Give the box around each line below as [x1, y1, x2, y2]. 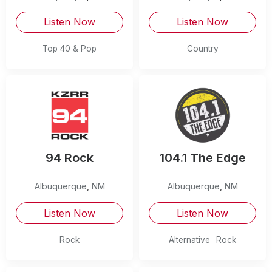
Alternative [168, 234, 210, 245]
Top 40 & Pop [42, 44, 97, 54]
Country [186, 44, 219, 54]
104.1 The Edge [159, 150, 246, 165]
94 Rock [46, 150, 93, 165]
